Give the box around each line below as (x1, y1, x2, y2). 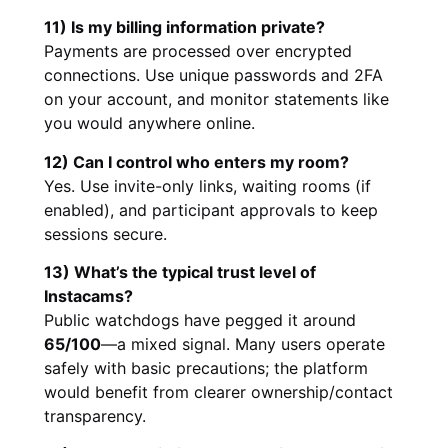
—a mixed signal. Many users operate (101, 333, 385, 354)
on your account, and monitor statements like (44, 89, 389, 110)
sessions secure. (44, 223, 167, 244)
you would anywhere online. (44, 113, 255, 134)
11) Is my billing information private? (44, 17, 325, 38)
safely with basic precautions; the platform (44, 357, 368, 378)
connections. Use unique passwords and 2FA (44, 65, 383, 86)
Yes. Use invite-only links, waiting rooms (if (44, 175, 371, 196)
